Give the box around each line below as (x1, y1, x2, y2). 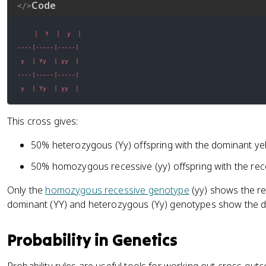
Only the (7, 183, 46, 197)
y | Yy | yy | (21, 84, 80, 91)
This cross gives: (7, 115, 78, 128)
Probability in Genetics (7, 230, 178, 250)
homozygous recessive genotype (45, 183, 189, 197)
